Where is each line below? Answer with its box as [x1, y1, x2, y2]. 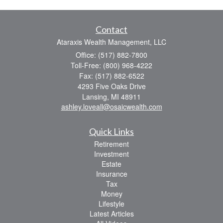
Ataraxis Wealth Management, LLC [57, 37, 166, 47]
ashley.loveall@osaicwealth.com [61, 102, 162, 112]
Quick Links [89, 126, 134, 137]
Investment [94, 149, 129, 159]
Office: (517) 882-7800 [76, 50, 147, 60]
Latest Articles [89, 209, 134, 219]
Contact [96, 24, 127, 35]
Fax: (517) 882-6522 [79, 71, 144, 81]
